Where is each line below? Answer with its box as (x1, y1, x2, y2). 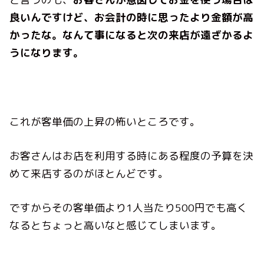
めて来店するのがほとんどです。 (9, 166, 169, 181)
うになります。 (9, 45, 84, 61)
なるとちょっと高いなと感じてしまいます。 (9, 218, 222, 233)
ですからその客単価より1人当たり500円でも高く (9, 200, 248, 216)
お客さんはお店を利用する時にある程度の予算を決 (9, 148, 254, 163)
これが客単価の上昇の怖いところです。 (9, 114, 201, 129)
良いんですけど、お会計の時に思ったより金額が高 (9, 10, 254, 25)
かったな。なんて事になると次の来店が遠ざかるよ (9, 28, 254, 43)
